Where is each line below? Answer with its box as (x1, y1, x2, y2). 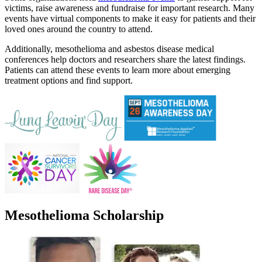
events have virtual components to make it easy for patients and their (5, 13, 256, 24)
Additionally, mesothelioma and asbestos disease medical (5, 44, 214, 54)
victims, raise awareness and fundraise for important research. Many (5, 3, 254, 13)
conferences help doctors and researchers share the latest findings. (5, 54, 246, 65)
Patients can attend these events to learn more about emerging (5, 65, 230, 75)
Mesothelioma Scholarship (5, 207, 164, 223)
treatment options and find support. (5, 75, 133, 86)
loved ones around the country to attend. (5, 24, 153, 35)
